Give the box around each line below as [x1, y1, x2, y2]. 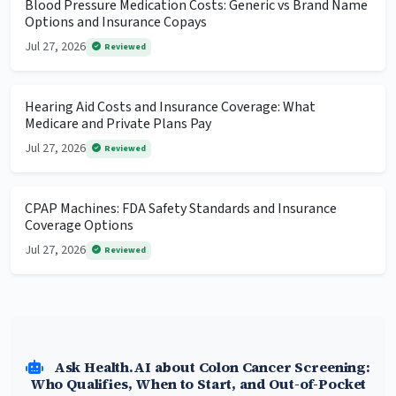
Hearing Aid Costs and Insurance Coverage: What [25, 97, 316, 118]
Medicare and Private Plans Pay [25, 114, 211, 134]
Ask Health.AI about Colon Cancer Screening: [49, 357, 370, 377]
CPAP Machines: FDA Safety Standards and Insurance [25, 199, 337, 219]
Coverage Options [25, 216, 133, 236]
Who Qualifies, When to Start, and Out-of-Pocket [29, 374, 367, 394]
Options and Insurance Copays [25, 12, 207, 33]
